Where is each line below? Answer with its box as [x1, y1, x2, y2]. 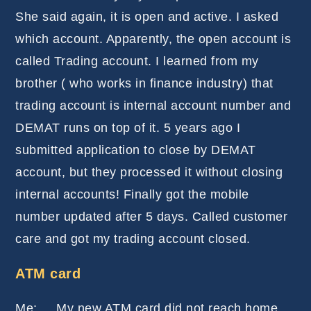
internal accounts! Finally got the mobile [15, 187, 249, 202]
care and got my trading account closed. [15, 232, 251, 246]
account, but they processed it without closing [15, 165, 283, 180]
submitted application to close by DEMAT [15, 143, 256, 158]
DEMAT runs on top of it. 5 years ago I [15, 121, 241, 135]
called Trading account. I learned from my [15, 54, 259, 69]
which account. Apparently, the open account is [15, 32, 292, 47]
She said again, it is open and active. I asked [15, 10, 279, 24]
